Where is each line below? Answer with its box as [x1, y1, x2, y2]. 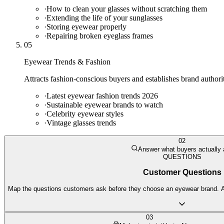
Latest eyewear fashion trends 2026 [46, 91, 158, 100]
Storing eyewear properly [46, 22, 126, 31]
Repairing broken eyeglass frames [46, 31, 153, 40]
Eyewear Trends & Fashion [24, 57, 110, 66]
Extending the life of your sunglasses [46, 13, 162, 22]
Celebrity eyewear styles [46, 109, 123, 118]
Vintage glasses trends [46, 118, 116, 127]
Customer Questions [142, 168, 221, 177]
